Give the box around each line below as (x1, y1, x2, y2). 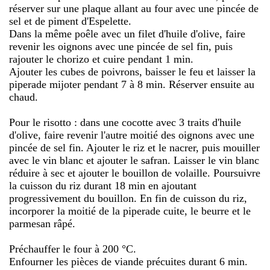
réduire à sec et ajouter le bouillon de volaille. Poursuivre (9, 166, 260, 179)
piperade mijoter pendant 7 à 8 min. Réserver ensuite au (9, 78, 254, 90)
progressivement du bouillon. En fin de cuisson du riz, (9, 192, 247, 204)
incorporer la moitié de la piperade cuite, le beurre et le (9, 204, 251, 217)
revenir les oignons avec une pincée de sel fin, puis (9, 40, 233, 52)
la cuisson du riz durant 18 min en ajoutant (9, 179, 196, 192)
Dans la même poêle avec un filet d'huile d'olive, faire (9, 27, 245, 40)
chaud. (9, 90, 38, 103)
